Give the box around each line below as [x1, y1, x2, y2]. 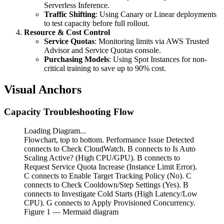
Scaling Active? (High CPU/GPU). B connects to [24, 153, 180, 162]
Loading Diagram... [24, 126, 86, 135]
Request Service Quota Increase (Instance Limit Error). [24, 162, 197, 171]
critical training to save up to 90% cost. [44, 63, 166, 72]
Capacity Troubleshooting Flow [4, 106, 134, 117]
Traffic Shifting [44, 9, 95, 18]
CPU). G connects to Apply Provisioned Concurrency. [24, 198, 195, 207]
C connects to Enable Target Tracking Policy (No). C [24, 171, 191, 180]
